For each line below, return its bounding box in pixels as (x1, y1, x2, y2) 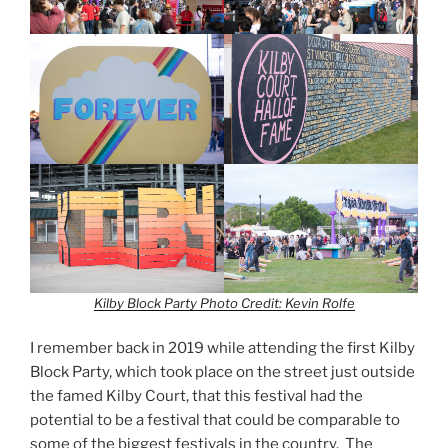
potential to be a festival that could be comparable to (30, 411, 400, 430)
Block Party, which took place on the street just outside (30, 363, 415, 382)
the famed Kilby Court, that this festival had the (30, 387, 363, 406)
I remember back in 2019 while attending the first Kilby (30, 339, 415, 358)
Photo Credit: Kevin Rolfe (199, 294, 355, 311)
